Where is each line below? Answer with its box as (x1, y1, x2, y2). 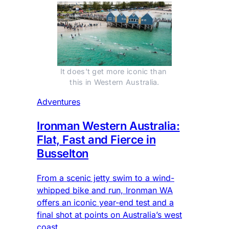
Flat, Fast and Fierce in (37, 132, 156, 146)
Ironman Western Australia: (37, 119, 180, 132)
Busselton (37, 146, 89, 160)
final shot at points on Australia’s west (37, 209, 182, 220)
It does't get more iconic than (60, 66, 167, 76)
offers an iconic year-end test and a (37, 197, 174, 208)
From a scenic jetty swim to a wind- (37, 172, 174, 183)
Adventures (37, 96, 80, 107)
